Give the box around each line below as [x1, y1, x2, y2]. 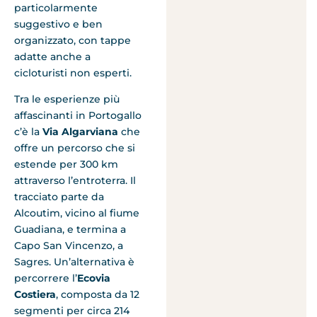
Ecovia [77, 272, 110, 285]
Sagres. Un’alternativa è [14, 255, 134, 269]
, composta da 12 [56, 288, 139, 301]
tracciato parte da [14, 190, 104, 204]
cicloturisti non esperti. [14, 66, 132, 79]
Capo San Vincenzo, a [14, 239, 123, 253]
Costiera [14, 288, 56, 301]
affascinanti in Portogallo [14, 109, 142, 122]
